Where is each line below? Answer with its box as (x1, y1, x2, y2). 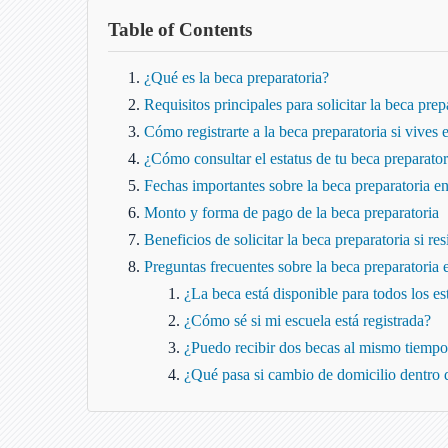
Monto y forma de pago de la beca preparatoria (144, 203, 439, 221)
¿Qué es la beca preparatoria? (144, 68, 329, 86)
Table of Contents (108, 18, 252, 40)
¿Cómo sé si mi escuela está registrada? (184, 311, 431, 329)
